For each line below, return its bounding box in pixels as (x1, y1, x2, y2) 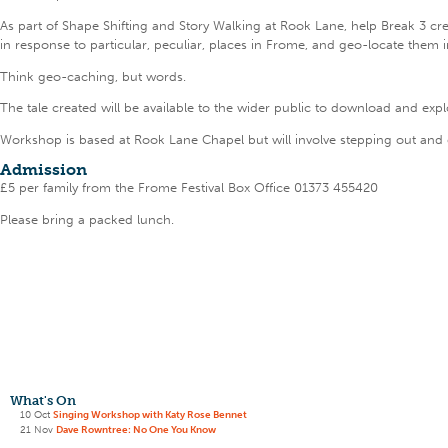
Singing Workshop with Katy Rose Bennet (53, 407, 247, 421)
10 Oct (20, 407, 50, 421)
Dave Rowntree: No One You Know (56, 422, 216, 436)
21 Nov (20, 422, 53, 436)
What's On (10, 392, 76, 408)
